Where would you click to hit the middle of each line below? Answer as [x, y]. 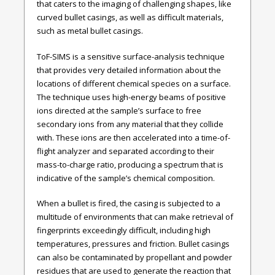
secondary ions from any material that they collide [130, 124]
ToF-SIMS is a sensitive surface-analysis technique [131, 56]
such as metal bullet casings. [90, 31]
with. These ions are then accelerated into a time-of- [134, 137]
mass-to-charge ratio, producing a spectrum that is [130, 164]
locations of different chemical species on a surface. [134, 83]
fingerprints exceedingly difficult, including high [124, 230]
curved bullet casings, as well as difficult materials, [130, 17]
